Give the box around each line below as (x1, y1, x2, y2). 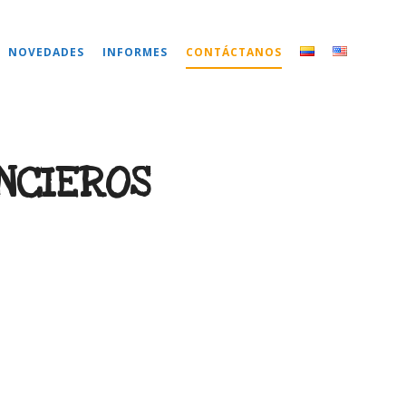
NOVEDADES (8, 44, 84, 60)
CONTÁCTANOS (186, 44, 282, 60)
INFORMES (102, 44, 168, 60)
